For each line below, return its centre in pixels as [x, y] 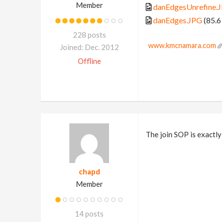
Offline [89, 61]
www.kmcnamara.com [182, 45]
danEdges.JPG [177, 20]
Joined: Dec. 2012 [89, 47]
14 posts [89, 213]
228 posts [89, 34]
